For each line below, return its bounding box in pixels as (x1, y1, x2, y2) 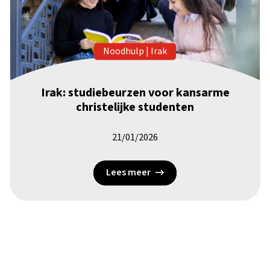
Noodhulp (102, 45, 144, 58)
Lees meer (106, 166, 151, 180)
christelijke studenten (76, 99, 194, 116)
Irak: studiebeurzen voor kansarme (40, 84, 230, 102)
